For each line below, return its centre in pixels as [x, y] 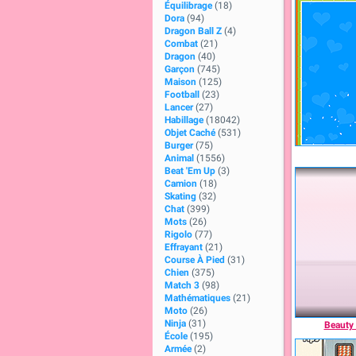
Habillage [184, 120]
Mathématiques [197, 298]
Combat [181, 44]
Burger [179, 145]
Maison [180, 82]
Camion [181, 184]
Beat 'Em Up [190, 171]
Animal [179, 158]
